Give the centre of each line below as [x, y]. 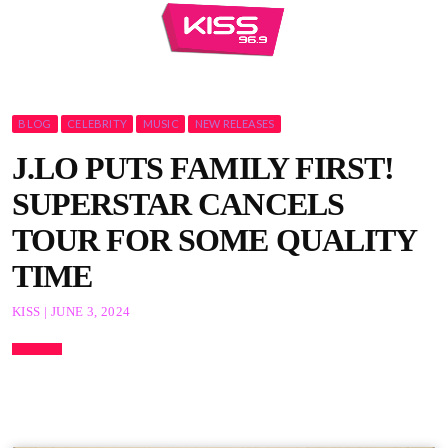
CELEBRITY [97, 123]
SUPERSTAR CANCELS [178, 203]
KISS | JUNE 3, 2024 [71, 312]
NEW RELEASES [234, 123]
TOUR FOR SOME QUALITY [214, 239]
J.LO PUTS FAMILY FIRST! [203, 167]
